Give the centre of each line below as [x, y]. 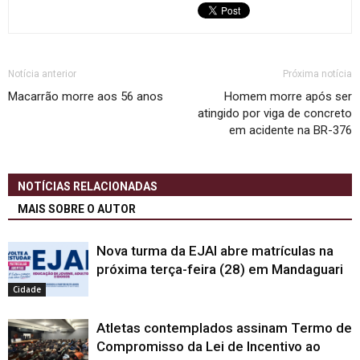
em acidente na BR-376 [290, 130]
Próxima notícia [317, 74]
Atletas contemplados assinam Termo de [224, 327]
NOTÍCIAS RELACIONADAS [88, 186]
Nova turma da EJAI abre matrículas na [215, 250]
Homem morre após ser [288, 96]
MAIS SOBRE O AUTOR [77, 209]
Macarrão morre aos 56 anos [86, 96]
